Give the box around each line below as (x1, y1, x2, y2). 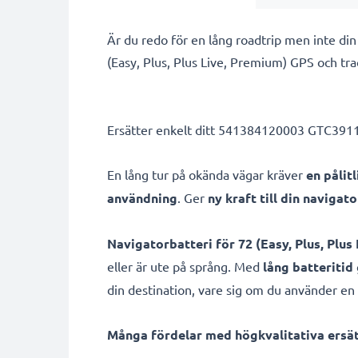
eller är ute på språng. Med (107, 258, 263, 274)
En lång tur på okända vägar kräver (107, 166, 306, 182)
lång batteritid (263, 258, 353, 275)
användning (107, 189, 177, 206)
